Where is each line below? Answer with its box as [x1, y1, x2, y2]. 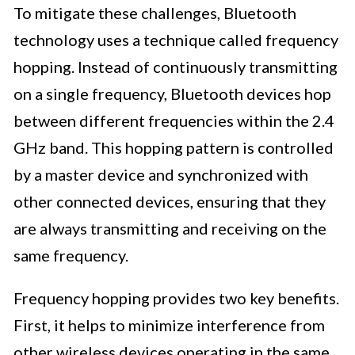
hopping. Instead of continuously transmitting [13, 57, 338, 77]
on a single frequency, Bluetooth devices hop [13, 84, 331, 104]
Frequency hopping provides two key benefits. [13, 288, 339, 308]
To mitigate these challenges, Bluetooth [13, 3, 296, 23]
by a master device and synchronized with [13, 165, 308, 185]
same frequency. [13, 246, 128, 265]
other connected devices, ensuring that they [13, 192, 326, 212]
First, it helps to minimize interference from [13, 315, 325, 335]
